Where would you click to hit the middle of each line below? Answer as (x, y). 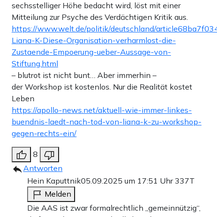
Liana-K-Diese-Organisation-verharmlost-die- (94, 40)
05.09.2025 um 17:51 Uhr (128, 180)
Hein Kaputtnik (54, 180)
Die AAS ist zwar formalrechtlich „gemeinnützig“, (114, 208)
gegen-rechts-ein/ (44, 133)
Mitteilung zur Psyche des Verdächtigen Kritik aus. (100, 17)
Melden (58, 194)
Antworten (43, 168)
